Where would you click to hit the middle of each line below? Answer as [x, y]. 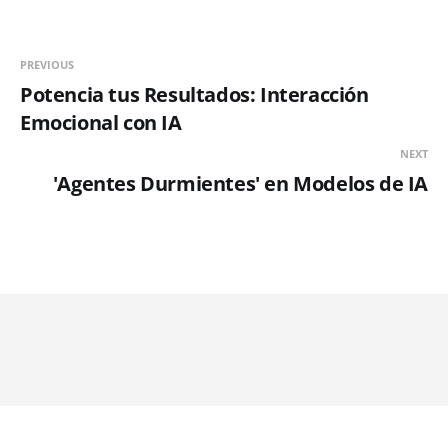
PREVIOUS [47, 65]
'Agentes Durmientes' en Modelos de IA [240, 184]
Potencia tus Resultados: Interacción [194, 95]
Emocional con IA [101, 123]
